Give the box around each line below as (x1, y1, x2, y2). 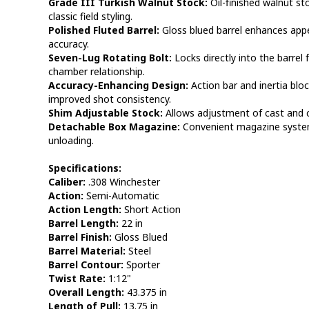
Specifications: (48, 161, 121, 175)
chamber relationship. (48, 65, 145, 78)
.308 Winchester (85, 175, 160, 188)
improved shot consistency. (48, 92, 171, 106)
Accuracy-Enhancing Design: (48, 79, 188, 92)
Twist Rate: (48, 272, 106, 285)
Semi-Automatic (83, 189, 159, 202)
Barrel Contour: (48, 258, 123, 271)
